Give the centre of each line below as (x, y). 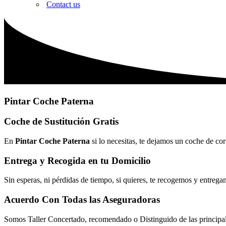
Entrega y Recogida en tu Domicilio (77, 160)
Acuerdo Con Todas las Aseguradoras (82, 200)
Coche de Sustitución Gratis (61, 122)
